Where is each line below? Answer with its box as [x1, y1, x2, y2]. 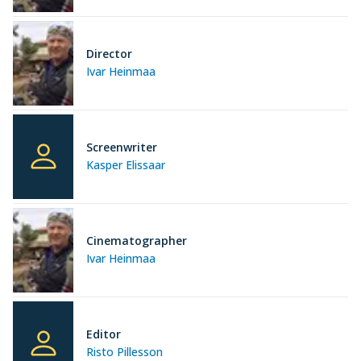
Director [86, 46, 132, 62]
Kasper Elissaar [86, 157, 165, 173]
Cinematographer [86, 233, 187, 249]
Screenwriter [86, 139, 157, 156]
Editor [86, 326, 121, 342]
